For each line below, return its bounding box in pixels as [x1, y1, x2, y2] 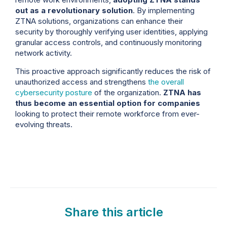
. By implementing [133, 6, 195, 16]
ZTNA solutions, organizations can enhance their [15, 16, 183, 26]
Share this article [64, 204, 163, 219]
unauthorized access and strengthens [15, 77, 148, 87]
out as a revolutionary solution [15, 6, 133, 16]
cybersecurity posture [15, 87, 92, 97]
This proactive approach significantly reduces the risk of [15, 66, 211, 76]
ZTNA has [163, 87, 201, 97]
